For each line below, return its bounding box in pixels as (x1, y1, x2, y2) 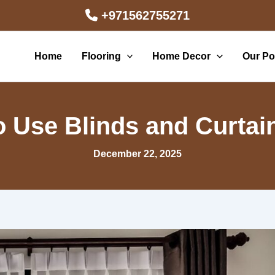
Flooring (81, 51, 121, 61)
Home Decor (152, 51, 211, 61)
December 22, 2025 (93, 149, 182, 159)
